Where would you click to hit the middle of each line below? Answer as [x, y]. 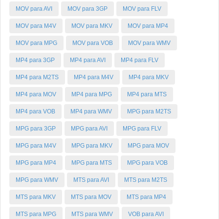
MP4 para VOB [35, 111]
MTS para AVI [91, 180]
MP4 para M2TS [37, 77]
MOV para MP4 [148, 26]
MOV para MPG [36, 43]
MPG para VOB [147, 163]
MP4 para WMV [91, 111]
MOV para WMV [149, 43]
